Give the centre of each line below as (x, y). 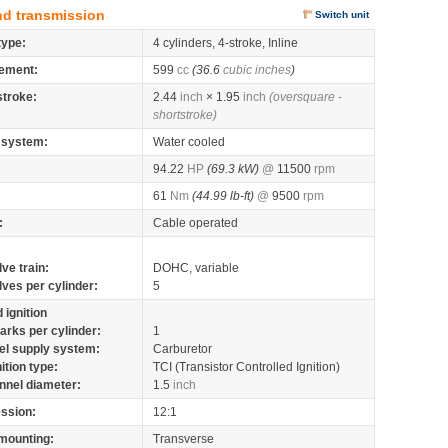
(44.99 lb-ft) (223, 196)
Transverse (183, 439)
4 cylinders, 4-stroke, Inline (225, 43)
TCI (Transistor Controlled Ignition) (246, 367)
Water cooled (189, 142)
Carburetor (182, 349)
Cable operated (195, 223)
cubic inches (257, 70)
